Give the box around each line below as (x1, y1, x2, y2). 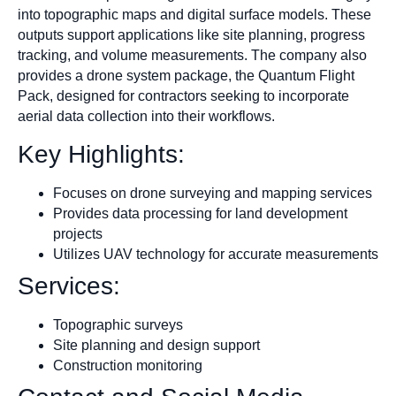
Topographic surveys (53, 316, 183, 332)
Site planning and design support (53, 337, 260, 353)
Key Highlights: (18, 140, 185, 168)
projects (53, 225, 103, 241)
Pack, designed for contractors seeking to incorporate (18, 88, 349, 104)
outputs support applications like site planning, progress (18, 27, 365, 43)
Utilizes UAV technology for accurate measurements (53, 246, 378, 262)
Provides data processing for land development (53, 205, 347, 221)
